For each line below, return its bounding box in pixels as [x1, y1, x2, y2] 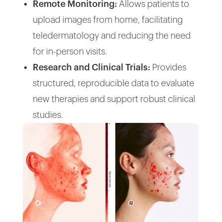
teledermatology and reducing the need [33, 31, 191, 41]
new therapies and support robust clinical [33, 95, 196, 104]
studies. [33, 111, 63, 120]
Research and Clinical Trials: [33, 63, 151, 72]
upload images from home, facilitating [33, 15, 183, 25]
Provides [150, 63, 187, 72]
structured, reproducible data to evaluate [33, 79, 195, 88]
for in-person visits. [33, 47, 108, 56]
